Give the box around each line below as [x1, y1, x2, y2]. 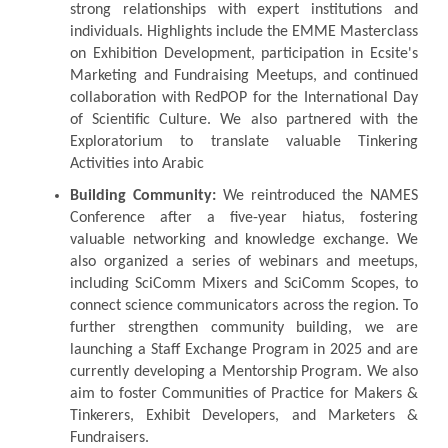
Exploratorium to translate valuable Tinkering [70, 133, 418, 150]
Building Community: [70, 187, 216, 204]
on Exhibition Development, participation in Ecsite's [70, 45, 418, 62]
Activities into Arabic [70, 155, 204, 172]
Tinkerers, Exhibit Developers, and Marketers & [70, 407, 418, 424]
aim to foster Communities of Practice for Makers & [70, 385, 418, 402]
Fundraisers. [70, 429, 149, 446]
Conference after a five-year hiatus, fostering [70, 209, 418, 226]
